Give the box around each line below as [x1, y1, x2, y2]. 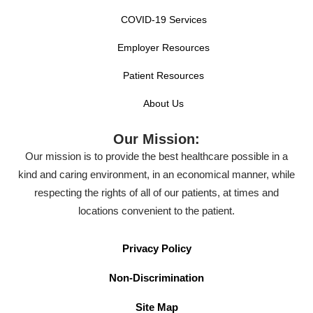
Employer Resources [117, 41, 210, 53]
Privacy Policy [122, 242, 191, 254]
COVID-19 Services [120, 13, 207, 25]
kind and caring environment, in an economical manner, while [18, 168, 295, 180]
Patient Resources [123, 69, 204, 81]
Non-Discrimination [109, 271, 204, 284]
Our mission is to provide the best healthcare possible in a [25, 150, 288, 162]
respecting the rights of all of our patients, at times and [34, 186, 279, 198]
